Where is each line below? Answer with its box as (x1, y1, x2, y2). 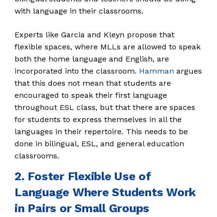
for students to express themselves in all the (15, 115, 182, 124)
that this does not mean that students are (15, 78, 171, 88)
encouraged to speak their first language (15, 91, 167, 100)
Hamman (139, 66, 174, 76)
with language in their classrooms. (15, 6, 143, 15)
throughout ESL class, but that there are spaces (15, 103, 195, 112)
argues (174, 66, 202, 76)
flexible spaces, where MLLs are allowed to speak (15, 42, 201, 51)
